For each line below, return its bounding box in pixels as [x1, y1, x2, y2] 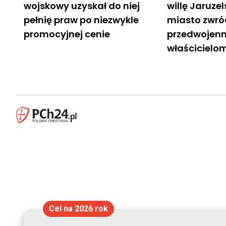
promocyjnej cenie [24, 27, 110, 40]
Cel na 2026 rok [48, 204, 108, 213]
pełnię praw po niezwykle [24, 13, 139, 26]
